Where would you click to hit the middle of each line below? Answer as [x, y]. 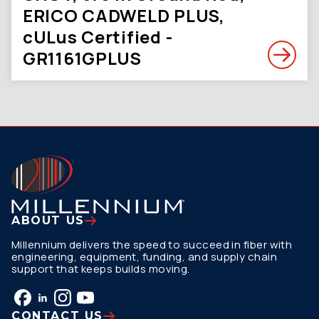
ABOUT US [48, 220]
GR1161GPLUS [82, 58]
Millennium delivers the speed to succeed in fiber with [152, 245]
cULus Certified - [98, 37]
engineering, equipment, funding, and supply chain [145, 257]
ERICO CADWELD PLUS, [124, 15]
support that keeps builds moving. [101, 269]
